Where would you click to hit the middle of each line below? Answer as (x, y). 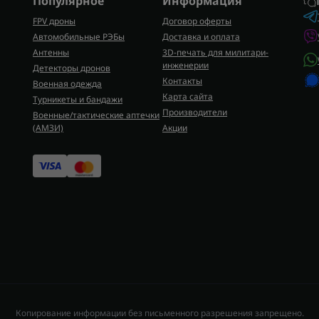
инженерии (186, 65)
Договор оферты (197, 21)
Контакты (183, 81)
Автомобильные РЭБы (79, 37)
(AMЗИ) (48, 128)
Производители (195, 112)
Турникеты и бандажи (78, 99)
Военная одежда (67, 84)
